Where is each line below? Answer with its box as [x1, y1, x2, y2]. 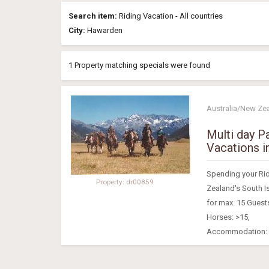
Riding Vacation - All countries [117, 11, 223, 20]
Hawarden [85, 25, 122, 35]
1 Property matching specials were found [68, 60, 210, 70]
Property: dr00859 [95, 177, 154, 186]
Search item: [68, 11, 117, 20]
